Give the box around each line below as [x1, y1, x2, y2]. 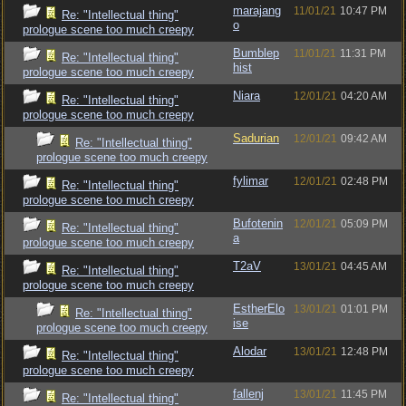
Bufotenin [233, 217, 283, 230]
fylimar [233, 174, 268, 188]
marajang [233, 4, 281, 17]
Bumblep [233, 46, 279, 60]
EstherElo [233, 302, 285, 315]
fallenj [233, 387, 264, 401]
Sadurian [233, 131, 279, 145]
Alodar [233, 344, 266, 358]
